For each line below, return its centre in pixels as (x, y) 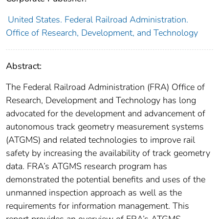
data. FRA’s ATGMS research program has (87, 166)
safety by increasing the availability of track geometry (108, 153)
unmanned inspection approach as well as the (94, 193)
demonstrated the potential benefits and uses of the (106, 180)
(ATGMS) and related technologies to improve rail (100, 140)
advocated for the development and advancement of (106, 114)
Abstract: (24, 66)
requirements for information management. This (98, 206)
